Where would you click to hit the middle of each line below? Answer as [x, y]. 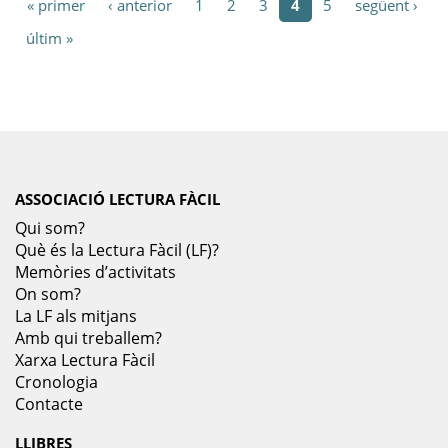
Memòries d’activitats [95, 271]
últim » [49, 37]
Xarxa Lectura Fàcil [85, 359]
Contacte [49, 403]
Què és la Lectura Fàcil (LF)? [117, 249]
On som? [48, 293]
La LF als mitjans [76, 315]
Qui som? [50, 227]
